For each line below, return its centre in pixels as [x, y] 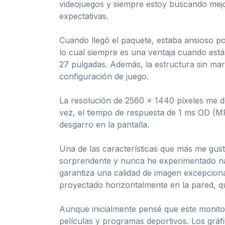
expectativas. [84, 16]
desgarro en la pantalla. [104, 124]
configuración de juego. [104, 76]
